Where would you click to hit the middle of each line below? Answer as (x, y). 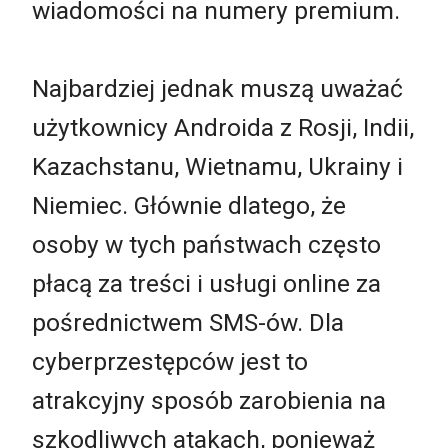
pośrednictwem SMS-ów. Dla (188, 323)
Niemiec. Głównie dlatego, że (189, 206)
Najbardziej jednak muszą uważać (217, 89)
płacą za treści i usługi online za (206, 284)
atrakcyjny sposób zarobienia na (209, 401)
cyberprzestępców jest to (170, 362)
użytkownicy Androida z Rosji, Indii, (223, 128)
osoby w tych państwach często (206, 245)
